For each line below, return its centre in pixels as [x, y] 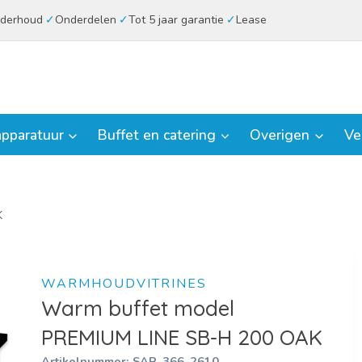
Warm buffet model [137, 308]
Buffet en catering [157, 135]
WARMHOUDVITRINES [124, 283]
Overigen [280, 135]
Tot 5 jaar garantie [176, 20]
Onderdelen [85, 20]
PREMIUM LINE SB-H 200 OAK [181, 337]
